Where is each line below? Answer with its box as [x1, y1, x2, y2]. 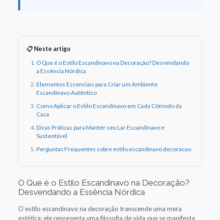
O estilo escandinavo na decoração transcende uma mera [18, 204, 182, 213]
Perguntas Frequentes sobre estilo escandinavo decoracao [36, 145, 191, 153]
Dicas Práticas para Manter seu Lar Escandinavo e [36, 123, 165, 131]
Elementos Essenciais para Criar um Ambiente [36, 80, 158, 88]
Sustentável [36, 132, 67, 139]
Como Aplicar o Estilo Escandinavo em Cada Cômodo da [36, 102, 182, 110]
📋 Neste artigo [26, 45, 71, 53]
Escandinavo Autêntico [36, 88, 97, 96]
